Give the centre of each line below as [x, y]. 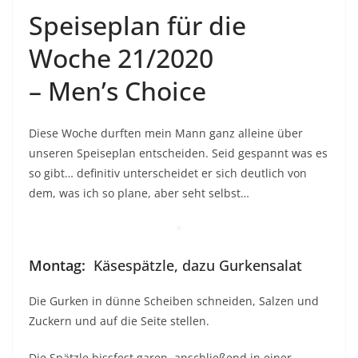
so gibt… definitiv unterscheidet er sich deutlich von [168, 173]
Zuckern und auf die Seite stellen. [119, 321]
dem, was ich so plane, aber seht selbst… [139, 193]
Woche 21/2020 [121, 58]
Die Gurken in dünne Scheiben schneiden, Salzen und [174, 301]
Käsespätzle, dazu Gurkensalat [196, 266]
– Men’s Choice [117, 91]
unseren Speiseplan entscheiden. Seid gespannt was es [178, 153]
